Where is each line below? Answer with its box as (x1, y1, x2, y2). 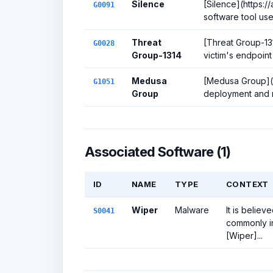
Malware (175, 205, 209, 215)
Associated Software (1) (85, 144, 231, 160)
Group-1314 (132, 50, 182, 60)
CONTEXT (226, 179, 269, 189)
